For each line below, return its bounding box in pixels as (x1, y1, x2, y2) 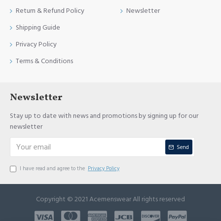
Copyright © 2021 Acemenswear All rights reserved (36, 194, 185, 204)
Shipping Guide (16, 23, 60, 33)
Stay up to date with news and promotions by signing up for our (10, 111, 198, 121)
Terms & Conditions (16, 56, 73, 66)
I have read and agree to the (20, 165, 86, 172)
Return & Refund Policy (16, 6, 84, 16)
